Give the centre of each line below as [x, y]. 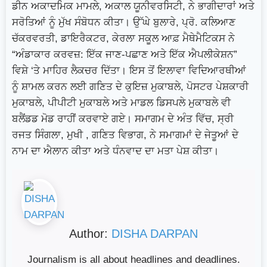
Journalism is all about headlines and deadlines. [133, 260]
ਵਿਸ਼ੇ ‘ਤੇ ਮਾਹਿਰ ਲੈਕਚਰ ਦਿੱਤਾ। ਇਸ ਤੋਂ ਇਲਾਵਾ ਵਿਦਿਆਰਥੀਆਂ [129, 71]
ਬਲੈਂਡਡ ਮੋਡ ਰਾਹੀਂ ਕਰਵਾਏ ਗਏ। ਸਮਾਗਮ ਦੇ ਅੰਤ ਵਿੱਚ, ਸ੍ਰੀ [123, 119]
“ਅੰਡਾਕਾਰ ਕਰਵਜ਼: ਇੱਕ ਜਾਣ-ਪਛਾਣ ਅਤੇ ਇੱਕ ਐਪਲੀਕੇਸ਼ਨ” [125, 55]
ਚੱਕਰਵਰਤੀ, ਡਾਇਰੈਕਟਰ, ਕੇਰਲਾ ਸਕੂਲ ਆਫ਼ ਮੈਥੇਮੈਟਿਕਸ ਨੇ [123, 39]
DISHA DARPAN [155, 234]
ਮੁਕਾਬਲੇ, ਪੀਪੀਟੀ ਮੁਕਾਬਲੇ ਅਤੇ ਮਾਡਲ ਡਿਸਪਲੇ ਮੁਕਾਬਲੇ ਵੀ [121, 103]
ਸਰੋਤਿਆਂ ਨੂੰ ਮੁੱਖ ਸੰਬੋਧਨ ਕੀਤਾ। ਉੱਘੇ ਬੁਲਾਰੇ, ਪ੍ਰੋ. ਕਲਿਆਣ [124, 23]
